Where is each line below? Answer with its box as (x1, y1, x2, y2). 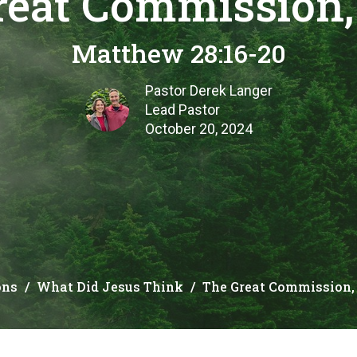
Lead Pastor (144, 101, 220, 119)
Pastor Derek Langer (144, 82, 273, 100)
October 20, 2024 (144, 120, 253, 138)
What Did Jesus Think (37, 278, 183, 296)
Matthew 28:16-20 (71, 36, 286, 71)
